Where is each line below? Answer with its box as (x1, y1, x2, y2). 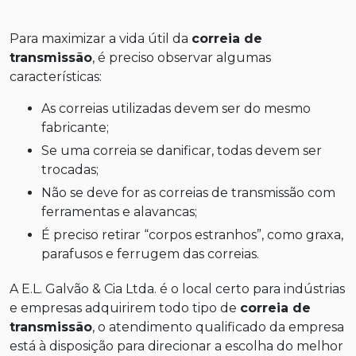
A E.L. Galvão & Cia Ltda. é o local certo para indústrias (10, 281, 345, 296)
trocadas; (41, 161, 99, 177)
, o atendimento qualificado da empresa (92, 319, 344, 335)
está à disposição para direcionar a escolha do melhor (10, 338, 343, 354)
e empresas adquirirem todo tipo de (10, 300, 240, 315)
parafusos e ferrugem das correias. (41, 246, 259, 261)
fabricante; (41, 119, 109, 135)
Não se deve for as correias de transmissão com (41, 184, 52, 200)
